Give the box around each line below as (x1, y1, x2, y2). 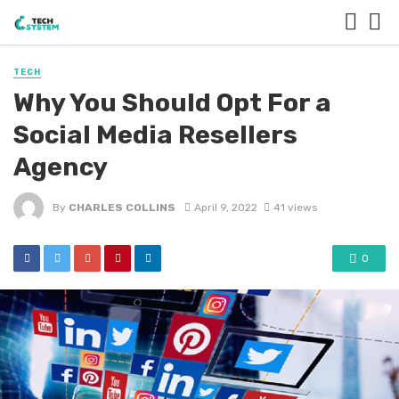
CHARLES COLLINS (69, 200, 175, 214)
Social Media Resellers (13, 119, 297, 151)
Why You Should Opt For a (13, 87, 331, 118)
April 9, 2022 (193, 200, 257, 214)
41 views (273, 200, 317, 214)
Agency (13, 151, 108, 183)
